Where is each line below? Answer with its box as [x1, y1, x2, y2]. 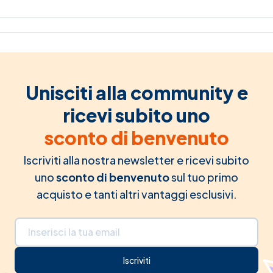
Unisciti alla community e [25, 81, 248, 105]
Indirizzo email [14, 218, 82, 231]
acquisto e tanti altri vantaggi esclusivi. [36, 187, 237, 202]
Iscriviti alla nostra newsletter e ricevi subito [24, 153, 249, 168]
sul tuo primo [169, 170, 238, 185]
